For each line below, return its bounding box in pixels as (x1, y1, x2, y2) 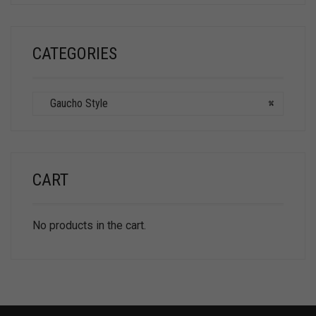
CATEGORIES (32, 44, 117, 64)
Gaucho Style (42, 97, 108, 111)
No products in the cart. (32, 219, 146, 233)
